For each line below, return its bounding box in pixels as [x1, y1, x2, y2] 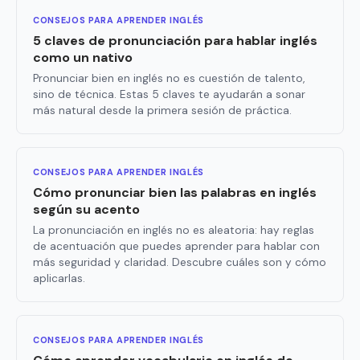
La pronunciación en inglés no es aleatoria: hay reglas [33, 223, 314, 238]
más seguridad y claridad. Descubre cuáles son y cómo [33, 256, 326, 270]
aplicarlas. [33, 272, 85, 286]
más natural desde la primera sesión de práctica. [33, 104, 292, 118]
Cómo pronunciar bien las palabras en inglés [33, 184, 317, 202]
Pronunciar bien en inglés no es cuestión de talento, [33, 72, 305, 86]
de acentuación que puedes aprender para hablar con [33, 239, 320, 254]
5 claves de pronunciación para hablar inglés [33, 32, 317, 50]
